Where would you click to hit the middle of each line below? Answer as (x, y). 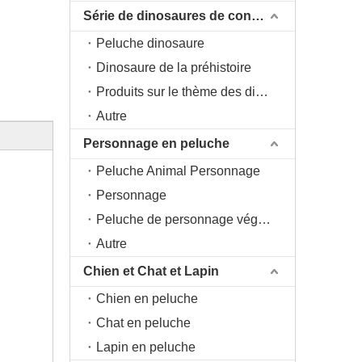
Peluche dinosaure (150, 43)
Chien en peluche (147, 299)
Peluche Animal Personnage (178, 171)
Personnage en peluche (156, 143)
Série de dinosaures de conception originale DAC (258, 16)
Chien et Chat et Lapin (151, 271)
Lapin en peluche (146, 347)
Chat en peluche (143, 323)
